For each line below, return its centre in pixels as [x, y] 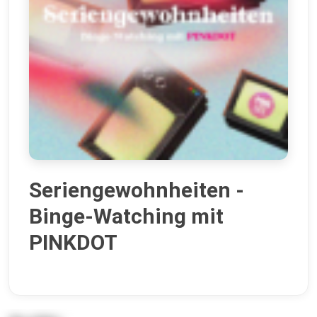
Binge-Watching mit [126, 217]
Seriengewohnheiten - [137, 190]
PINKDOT [73, 243]
